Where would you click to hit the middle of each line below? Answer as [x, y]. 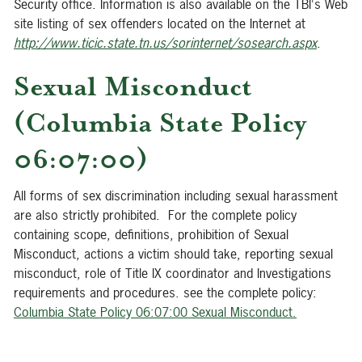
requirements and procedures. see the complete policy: [165, 293]
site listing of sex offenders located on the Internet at [160, 23]
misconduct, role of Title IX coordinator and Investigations [173, 273]
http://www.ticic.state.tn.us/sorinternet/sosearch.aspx [165, 43]
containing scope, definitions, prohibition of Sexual [151, 234]
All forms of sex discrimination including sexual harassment [176, 196]
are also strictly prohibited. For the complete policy [155, 215]
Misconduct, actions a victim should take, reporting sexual [173, 254]
